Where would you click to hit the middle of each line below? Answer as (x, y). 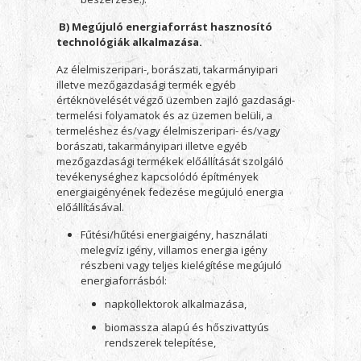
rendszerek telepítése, (160, 342)
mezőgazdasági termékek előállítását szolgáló (170, 161)
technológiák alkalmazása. (129, 42)
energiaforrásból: (123, 280)
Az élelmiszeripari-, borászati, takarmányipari (167, 69)
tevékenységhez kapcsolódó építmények (157, 176)
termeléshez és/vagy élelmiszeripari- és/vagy (168, 131)
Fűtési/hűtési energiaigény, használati (174, 234)
